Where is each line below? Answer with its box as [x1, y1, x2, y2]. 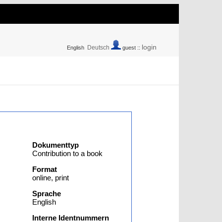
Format [32, 165, 57, 173]
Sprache [32, 189, 61, 198]
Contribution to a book [32, 149, 103, 158]
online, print [32, 173, 69, 182]
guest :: [121, 45, 142, 51]
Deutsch [87, 44, 110, 51]
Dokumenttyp [32, 141, 79, 149]
